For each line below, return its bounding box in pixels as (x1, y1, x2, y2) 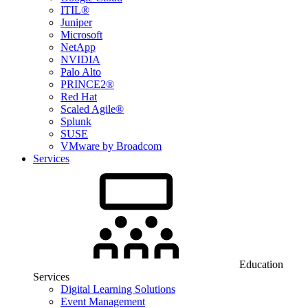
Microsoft (60, 29, 102, 41)
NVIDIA (60, 54, 100, 65)
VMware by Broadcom (60, 140, 162, 152)
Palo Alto (60, 66, 101, 78)
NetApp (60, 41, 96, 53)
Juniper (60, 16, 92, 28)
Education (239, 258, 283, 270)
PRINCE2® (60, 78, 114, 90)
